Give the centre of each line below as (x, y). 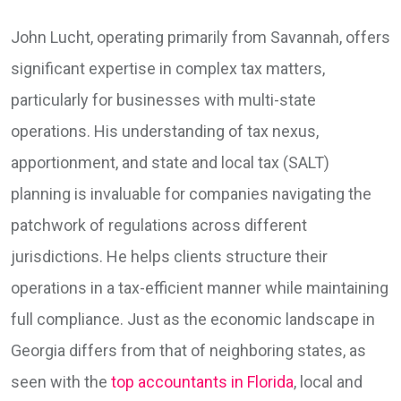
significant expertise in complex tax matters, (168, 69)
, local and (328, 382)
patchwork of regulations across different (159, 226)
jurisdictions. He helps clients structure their (169, 257)
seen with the (61, 382)
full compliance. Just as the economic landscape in (193, 320)
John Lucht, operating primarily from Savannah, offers (200, 38)
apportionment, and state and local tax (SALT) (170, 163)
